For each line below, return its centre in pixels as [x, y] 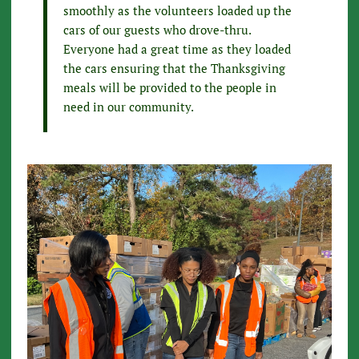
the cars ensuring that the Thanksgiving [174, 69]
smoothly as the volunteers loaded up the [177, 11]
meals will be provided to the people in [169, 88]
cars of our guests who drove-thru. [157, 30]
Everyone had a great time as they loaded [177, 49]
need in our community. [128, 107]
